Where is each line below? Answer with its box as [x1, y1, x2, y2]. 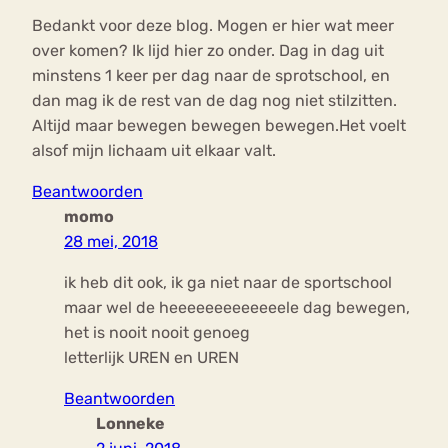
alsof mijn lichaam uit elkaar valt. [32, 141, 276, 161]
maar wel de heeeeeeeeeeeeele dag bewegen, [64, 298, 410, 318]
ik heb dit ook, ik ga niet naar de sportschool [64, 273, 392, 293]
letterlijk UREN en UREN [64, 348, 239, 368]
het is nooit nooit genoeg [64, 323, 250, 343]
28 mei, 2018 [64, 232, 158, 252]
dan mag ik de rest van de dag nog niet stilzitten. [32, 91, 397, 111]
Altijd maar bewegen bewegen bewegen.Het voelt [32, 116, 406, 136]
